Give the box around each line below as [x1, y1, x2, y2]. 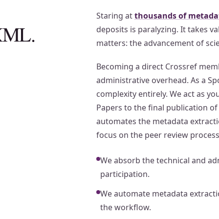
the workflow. [100, 202, 151, 213]
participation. [100, 169, 150, 179]
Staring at [96, 10, 134, 21]
